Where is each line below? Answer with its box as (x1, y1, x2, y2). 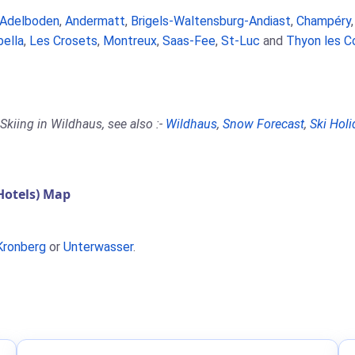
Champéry (296, 13, 351, 29)
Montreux (103, 33, 157, 48)
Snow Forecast (223, 116, 304, 132)
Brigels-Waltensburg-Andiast (131, 13, 291, 29)
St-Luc (221, 33, 260, 48)
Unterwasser (63, 239, 133, 254)
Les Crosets (29, 33, 97, 48)
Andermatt (65, 13, 125, 29)
